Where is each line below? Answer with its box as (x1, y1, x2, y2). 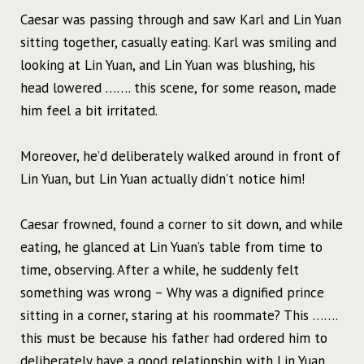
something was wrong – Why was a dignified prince (20, 284, 324, 302)
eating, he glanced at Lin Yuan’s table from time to (20, 238, 323, 257)
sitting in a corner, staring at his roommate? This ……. (20, 306, 337, 325)
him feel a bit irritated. (20, 102, 158, 120)
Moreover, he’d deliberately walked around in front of (20, 147, 340, 166)
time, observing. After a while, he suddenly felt (20, 261, 299, 279)
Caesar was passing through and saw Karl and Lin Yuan (20, 11, 341, 29)
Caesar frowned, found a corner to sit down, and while (20, 215, 343, 234)
